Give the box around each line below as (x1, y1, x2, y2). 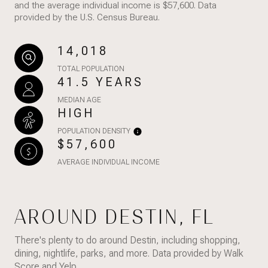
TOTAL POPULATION (57, 64, 124, 73)
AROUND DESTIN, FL (14, 205, 215, 229)
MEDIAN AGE (57, 95, 101, 104)
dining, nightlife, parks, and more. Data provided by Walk (14, 247, 243, 259)
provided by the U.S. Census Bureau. (14, 11, 160, 23)
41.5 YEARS (57, 74, 144, 89)
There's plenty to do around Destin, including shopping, (14, 234, 240, 246)
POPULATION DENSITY (57, 126, 130, 135)
